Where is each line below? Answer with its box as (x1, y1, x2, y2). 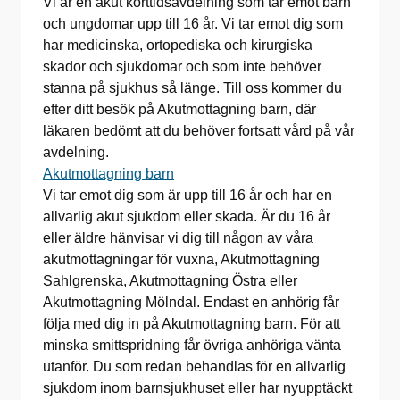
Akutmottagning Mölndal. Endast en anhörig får (43, 295, 339, 310)
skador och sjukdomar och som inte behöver (43, 59, 321, 74)
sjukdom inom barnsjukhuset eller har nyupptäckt (43, 380, 352, 396)
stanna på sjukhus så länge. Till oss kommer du (43, 80, 342, 96)
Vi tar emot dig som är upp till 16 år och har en (43, 187, 332, 203)
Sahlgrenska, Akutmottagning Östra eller (43, 273, 297, 288)
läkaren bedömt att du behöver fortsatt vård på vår (43, 123, 354, 138)
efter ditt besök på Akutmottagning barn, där (43, 102, 316, 117)
